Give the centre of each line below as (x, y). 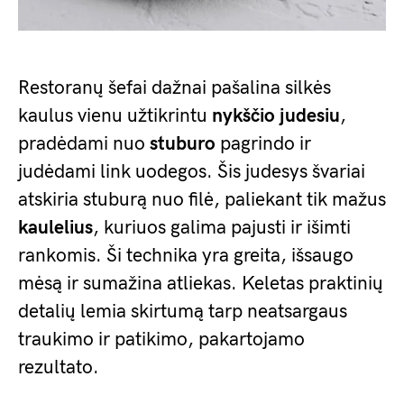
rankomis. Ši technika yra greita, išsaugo (186, 256)
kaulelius (55, 228)
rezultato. (59, 368)
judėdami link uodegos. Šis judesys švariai (192, 172)
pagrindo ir (263, 144)
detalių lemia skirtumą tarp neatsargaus (183, 312)
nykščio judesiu (276, 116)
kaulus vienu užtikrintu (115, 116)
